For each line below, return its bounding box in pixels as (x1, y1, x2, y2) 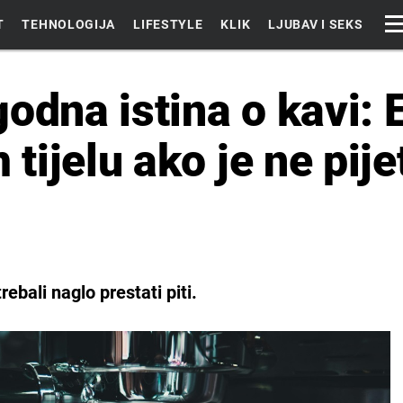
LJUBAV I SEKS (268, 17, 363, 31)
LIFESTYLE (133, 17, 203, 31)
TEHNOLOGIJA (22, 17, 116, 31)
